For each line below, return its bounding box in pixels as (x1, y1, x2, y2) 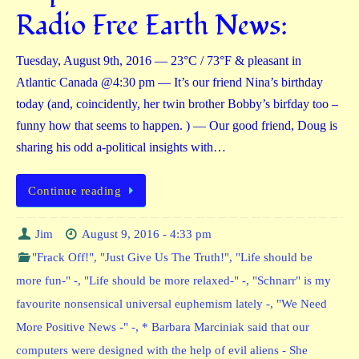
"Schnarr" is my (252, 274, 331, 288)
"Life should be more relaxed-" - (84, 274, 246, 288)
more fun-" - (16, 274, 78, 288)
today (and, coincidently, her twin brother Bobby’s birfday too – (16, 96, 338, 111)
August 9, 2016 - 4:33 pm (81, 228, 212, 241)
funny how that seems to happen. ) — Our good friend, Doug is (16, 118, 337, 133)
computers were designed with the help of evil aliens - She (16, 344, 308, 357)
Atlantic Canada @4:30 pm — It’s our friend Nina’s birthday (16, 75, 323, 90)
